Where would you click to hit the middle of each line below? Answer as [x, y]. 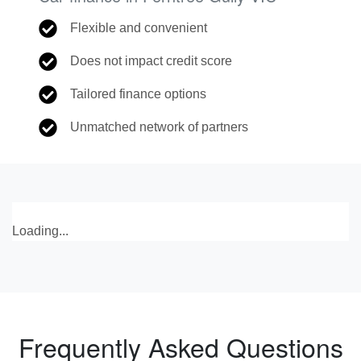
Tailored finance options [139, 94]
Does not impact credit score [151, 61]
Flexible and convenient [139, 28]
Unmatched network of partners [160, 127]
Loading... [40, 231]
